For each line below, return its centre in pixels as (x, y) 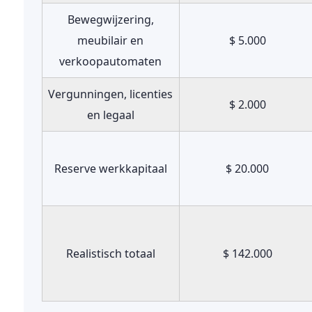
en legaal (110, 115)
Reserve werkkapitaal (110, 169)
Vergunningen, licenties (111, 94)
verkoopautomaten (111, 61)
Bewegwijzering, (110, 19)
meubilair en (111, 40)
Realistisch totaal (110, 253)
